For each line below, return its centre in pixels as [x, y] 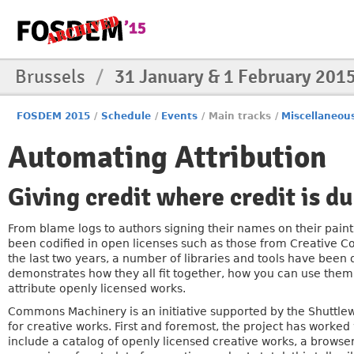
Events [180, 116]
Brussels [52, 77]
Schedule [126, 116]
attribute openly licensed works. [97, 288]
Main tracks [239, 116]
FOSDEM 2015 [54, 116]
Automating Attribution [167, 158]
